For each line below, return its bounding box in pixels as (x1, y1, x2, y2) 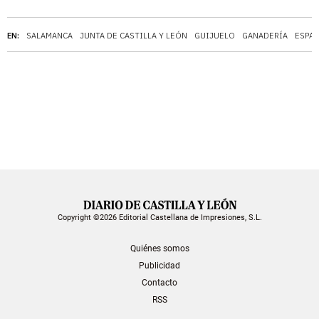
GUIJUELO (194, 30, 235, 41)
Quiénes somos (130, 243, 189, 253)
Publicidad (139, 260, 180, 271)
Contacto (142, 277, 177, 288)
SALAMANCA (26, 30, 73, 41)
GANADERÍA (242, 30, 288, 41)
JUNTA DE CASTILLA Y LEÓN (80, 30, 187, 41)
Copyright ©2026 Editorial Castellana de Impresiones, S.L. (57, 212, 262, 222)
